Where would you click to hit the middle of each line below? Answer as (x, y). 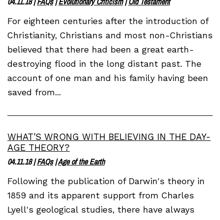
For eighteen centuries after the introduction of (108, 21)
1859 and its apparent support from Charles (101, 195)
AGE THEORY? (39, 147)
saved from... (34, 92)
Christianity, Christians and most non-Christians (110, 35)
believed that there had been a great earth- (101, 49)
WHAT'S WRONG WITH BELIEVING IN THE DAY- (109, 137)
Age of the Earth (81, 161)
